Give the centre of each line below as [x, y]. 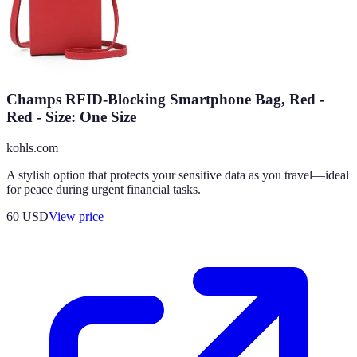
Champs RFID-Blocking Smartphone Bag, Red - [165, 99]
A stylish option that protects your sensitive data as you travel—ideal [178, 175]
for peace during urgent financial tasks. [104, 189]
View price [76, 216]
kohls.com [32, 147]
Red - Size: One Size [71, 116]
